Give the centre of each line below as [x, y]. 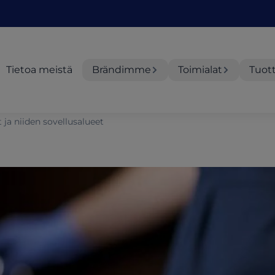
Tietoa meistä [39, 69]
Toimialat [200, 69]
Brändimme [122, 69]
